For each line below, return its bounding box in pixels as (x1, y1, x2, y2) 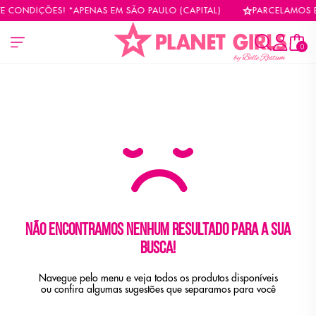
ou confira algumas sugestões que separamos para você (40, 283, 276, 296)
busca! (140, 241, 176, 257)
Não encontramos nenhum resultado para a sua (25, 222, 291, 239)
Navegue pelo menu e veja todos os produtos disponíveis (38, 272, 278, 284)
